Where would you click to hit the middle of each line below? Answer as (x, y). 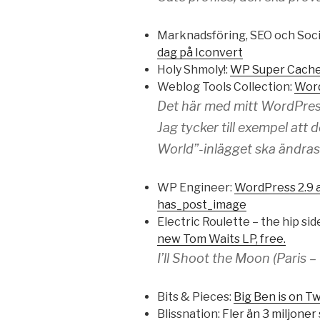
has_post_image (202, 205)
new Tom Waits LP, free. (221, 239)
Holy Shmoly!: (194, 70)
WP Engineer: (196, 188)
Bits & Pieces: (195, 297)
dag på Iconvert (200, 53)
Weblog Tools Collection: (226, 87)
